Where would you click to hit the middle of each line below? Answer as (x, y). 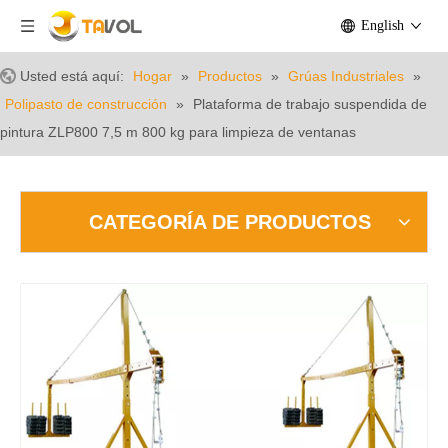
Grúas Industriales (346, 76)
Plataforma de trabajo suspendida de (310, 104)
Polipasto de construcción (86, 104)
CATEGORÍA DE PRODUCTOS (230, 222)
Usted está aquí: (72, 76)
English (382, 25)
